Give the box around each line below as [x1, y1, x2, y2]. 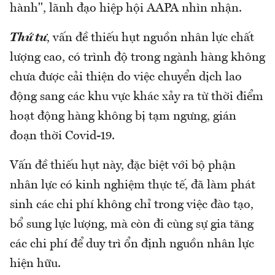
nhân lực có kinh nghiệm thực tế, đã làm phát [10, 179, 255, 192]
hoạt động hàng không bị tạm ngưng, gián [10, 110, 236, 123]
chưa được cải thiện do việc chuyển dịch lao [10, 71, 242, 84]
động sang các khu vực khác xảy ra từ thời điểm [10, 91, 263, 104]
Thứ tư [10, 32, 47, 45]
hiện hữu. [10, 258, 61, 271]
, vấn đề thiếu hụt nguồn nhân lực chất [47, 32, 254, 45]
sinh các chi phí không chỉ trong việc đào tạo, [10, 199, 254, 212]
